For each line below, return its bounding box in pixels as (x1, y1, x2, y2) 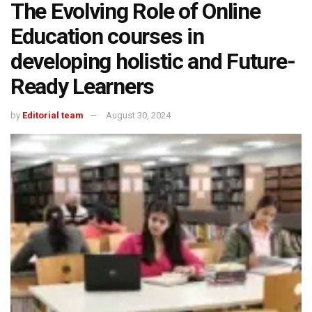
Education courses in (10, 23, 204, 50)
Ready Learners (10, 73, 155, 100)
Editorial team (22, 110, 84, 121)
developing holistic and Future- (10, 48, 295, 75)
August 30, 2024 (106, 110, 171, 121)
